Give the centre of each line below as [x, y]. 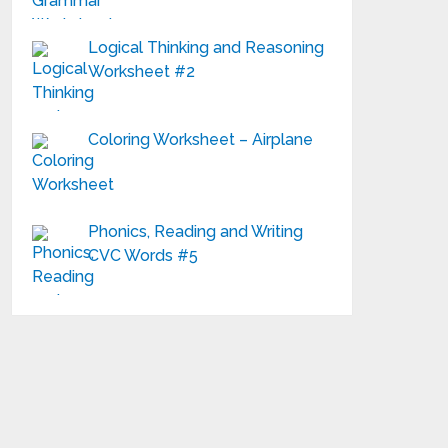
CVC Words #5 [143, 255]
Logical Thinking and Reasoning [206, 47]
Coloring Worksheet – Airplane [201, 139]
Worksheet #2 [142, 71]
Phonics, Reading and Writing [196, 231]
